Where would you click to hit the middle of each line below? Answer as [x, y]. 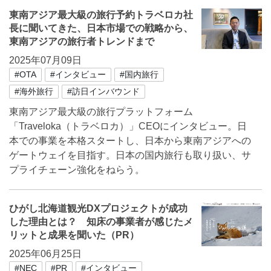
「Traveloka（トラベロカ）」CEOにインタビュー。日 [128, 126]
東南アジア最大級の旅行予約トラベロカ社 [101, 15]
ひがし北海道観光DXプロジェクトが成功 [98, 208]
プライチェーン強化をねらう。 [77, 170]
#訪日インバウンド [103, 91]
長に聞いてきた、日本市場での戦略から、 [101, 28]
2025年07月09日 [45, 60]
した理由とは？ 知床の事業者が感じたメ [101, 222]
